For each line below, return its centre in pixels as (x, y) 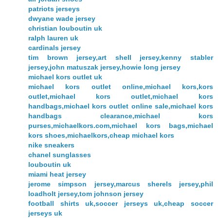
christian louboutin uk (65, 28)
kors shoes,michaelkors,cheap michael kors (101, 136)
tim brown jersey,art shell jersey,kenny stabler (121, 58)
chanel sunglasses (60, 155)
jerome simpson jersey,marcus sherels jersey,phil (121, 184)
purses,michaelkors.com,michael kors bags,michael (121, 126)
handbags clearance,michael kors (121, 116)
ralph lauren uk (53, 38)
